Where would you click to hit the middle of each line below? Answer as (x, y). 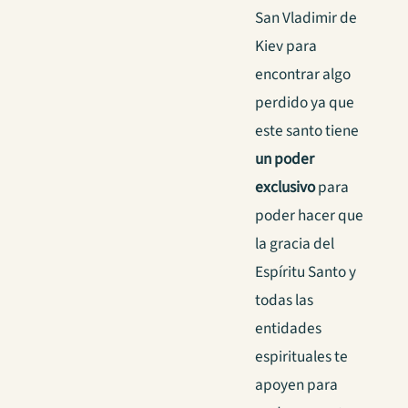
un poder (285, 159)
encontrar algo (303, 75)
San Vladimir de (306, 18)
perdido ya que (305, 103)
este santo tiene (307, 131)
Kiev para (286, 46)
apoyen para (296, 385)
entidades (288, 329)
